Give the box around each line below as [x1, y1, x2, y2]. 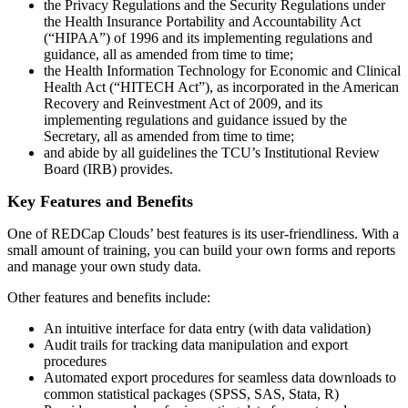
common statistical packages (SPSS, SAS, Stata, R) [44, 385, 339, 402]
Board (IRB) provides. [44, 160, 173, 177]
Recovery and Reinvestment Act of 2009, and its [44, 95, 322, 111]
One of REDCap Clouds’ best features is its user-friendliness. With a [7, 225, 399, 241]
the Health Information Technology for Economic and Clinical [44, 62, 401, 78]
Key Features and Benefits [7, 191, 193, 210]
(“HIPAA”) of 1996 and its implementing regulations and [44, 29, 372, 46]
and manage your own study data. [7, 258, 201, 274]
